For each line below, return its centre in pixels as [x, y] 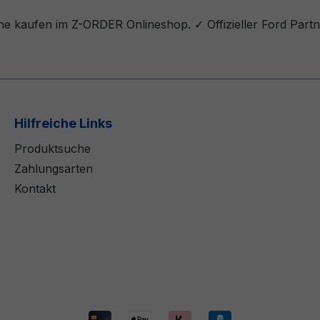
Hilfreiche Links [63, 123]
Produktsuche [52, 148]
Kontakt [35, 188]
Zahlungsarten [54, 168]
